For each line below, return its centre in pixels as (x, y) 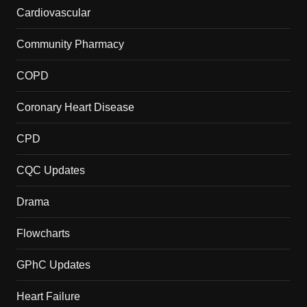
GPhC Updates (53, 265)
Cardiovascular (53, 12)
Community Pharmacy (70, 44)
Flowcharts (43, 233)
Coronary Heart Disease (75, 107)
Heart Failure (48, 296)
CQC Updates (50, 170)
